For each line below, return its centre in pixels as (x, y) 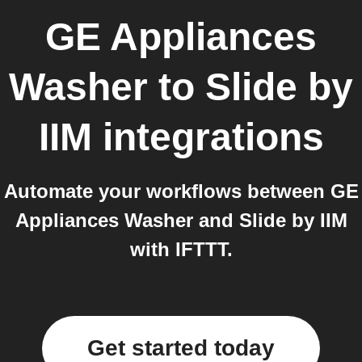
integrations (208, 137)
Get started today (181, 348)
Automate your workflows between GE (181, 191)
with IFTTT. (181, 249)
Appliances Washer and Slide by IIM (181, 220)
